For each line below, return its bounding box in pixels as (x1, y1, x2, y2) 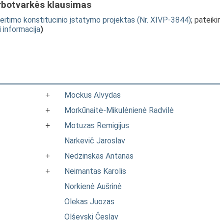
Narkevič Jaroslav (64, 136, 125, 145)
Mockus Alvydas (64, 90, 121, 100)
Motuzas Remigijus (64, 121, 129, 130)
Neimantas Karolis (64, 166, 126, 176)
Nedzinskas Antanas (64, 151, 134, 161)
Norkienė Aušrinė (64, 182, 122, 191)
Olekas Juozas (64, 197, 114, 206)
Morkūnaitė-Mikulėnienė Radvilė (64, 106, 174, 115)
